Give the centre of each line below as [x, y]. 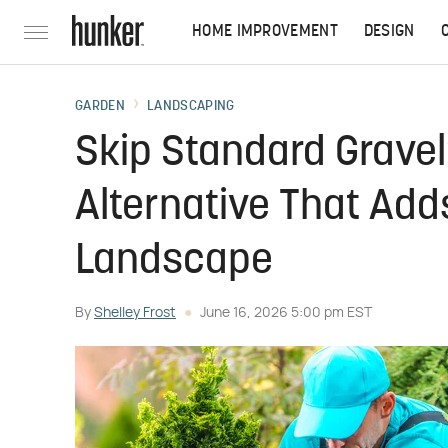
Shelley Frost [135, 313]
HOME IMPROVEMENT [265, 32]
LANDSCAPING [191, 106]
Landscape [174, 262]
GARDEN [100, 106]
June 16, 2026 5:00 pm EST [286, 313]
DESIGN [389, 32]
